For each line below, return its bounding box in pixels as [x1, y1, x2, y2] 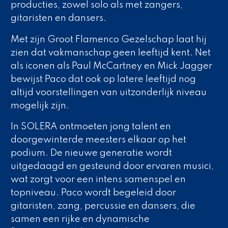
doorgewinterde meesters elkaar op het [10, 135, 186, 145]
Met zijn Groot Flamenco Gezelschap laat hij [10, 35, 207, 44]
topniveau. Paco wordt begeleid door [10, 188, 176, 198]
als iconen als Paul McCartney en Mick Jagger [10, 61, 212, 71]
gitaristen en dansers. [10, 14, 106, 23]
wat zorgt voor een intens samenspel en [10, 175, 186, 185]
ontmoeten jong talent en [57, 122, 171, 132]
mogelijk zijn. [10, 101, 69, 110]
